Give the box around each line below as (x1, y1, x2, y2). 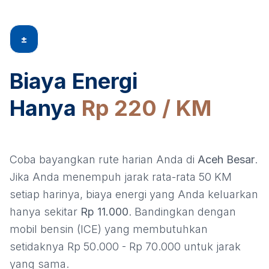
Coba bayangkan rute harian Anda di (10, 153, 198, 166)
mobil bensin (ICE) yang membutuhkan (10, 223, 208, 236)
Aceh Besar (198, 153, 255, 166)
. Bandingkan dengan (128, 205, 236, 219)
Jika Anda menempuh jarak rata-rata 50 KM (10, 171, 232, 184)
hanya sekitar (10, 205, 80, 219)
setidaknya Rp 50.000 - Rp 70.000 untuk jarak (10, 240, 241, 253)
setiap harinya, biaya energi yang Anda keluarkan (10, 188, 258, 201)
